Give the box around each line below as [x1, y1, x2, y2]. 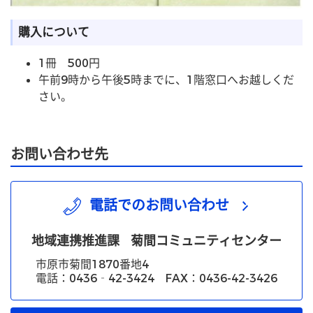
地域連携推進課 [31, 232, 119, 249]
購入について [18, 24, 89, 41]
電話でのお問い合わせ [89, 196, 229, 215]
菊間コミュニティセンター [131, 232, 282, 249]
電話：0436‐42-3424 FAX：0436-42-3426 [36, 270, 277, 286]
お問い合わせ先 [10, 145, 108, 164]
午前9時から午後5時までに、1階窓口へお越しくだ [38, 72, 294, 87]
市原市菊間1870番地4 [36, 256, 149, 272]
